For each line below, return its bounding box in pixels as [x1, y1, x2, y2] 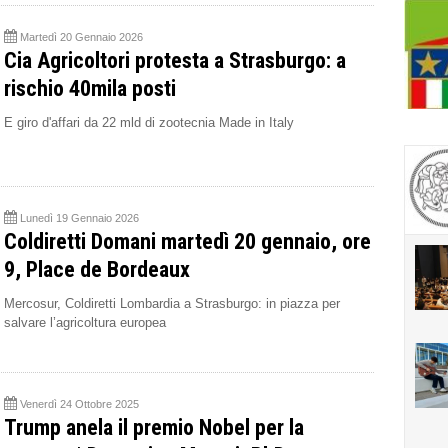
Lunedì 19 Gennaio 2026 [20, 212, 139, 225]
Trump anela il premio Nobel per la [4, 415, 304, 441]
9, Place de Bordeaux [4, 257, 190, 283]
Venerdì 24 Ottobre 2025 [20, 398, 139, 411]
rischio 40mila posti [4, 76, 176, 102]
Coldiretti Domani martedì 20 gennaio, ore [4, 229, 371, 255]
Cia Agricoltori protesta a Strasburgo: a [4, 48, 346, 74]
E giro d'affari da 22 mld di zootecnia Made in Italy [4, 115, 294, 131]
